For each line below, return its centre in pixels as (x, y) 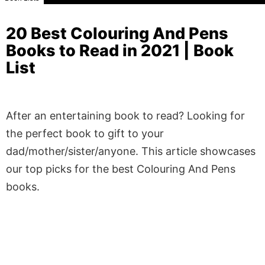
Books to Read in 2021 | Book (120, 51)
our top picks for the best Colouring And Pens (121, 169)
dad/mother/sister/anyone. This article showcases (131, 151)
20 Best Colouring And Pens (117, 33)
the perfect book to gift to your (85, 133)
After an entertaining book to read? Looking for (125, 115)
